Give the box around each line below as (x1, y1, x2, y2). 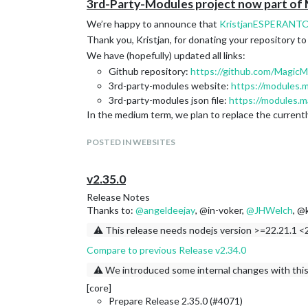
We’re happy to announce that (87, 18, 219, 30)
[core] (87, 282, 111, 294)
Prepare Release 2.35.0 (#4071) (109, 295, 243, 307)
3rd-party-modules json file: (109, 94, 229, 106)
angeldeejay (144, 204, 195, 216)
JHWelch (254, 204, 293, 216)
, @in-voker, (195, 204, 246, 216)
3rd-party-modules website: (109, 80, 231, 91)
